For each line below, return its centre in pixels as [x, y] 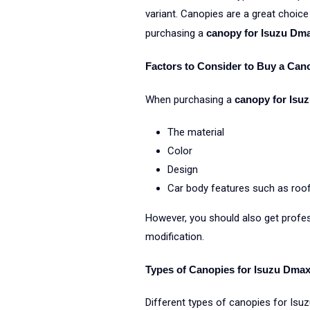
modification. [174, 237]
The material [195, 132]
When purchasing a [190, 100]
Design [182, 170]
